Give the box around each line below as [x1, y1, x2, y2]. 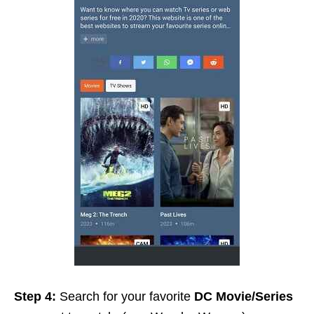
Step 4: [14, 289, 60, 303]
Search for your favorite [60, 289, 194, 303]
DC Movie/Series [194, 289, 293, 303]
